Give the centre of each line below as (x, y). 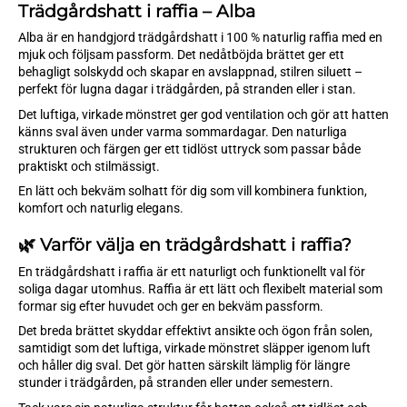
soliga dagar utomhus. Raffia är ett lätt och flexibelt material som (200, 288)
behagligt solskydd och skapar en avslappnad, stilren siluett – (190, 72)
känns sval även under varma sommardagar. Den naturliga (183, 131)
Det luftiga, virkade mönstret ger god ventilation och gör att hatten (203, 114)
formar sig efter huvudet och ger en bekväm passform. (171, 306)
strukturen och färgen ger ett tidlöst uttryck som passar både (189, 149)
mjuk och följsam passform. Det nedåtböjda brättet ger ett (181, 55)
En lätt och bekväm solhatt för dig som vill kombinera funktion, (193, 191)
